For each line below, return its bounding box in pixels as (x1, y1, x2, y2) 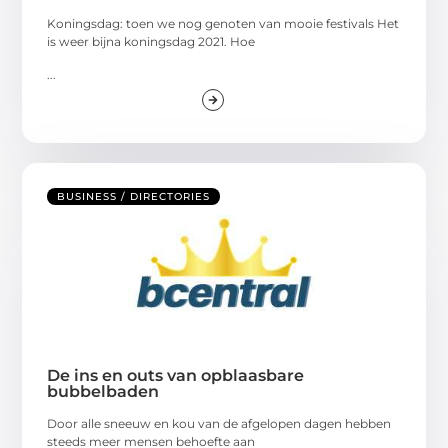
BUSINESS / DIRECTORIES (57, 190, 211, 204)
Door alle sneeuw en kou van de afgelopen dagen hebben (47, 416, 392, 432)
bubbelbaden (47, 382, 160, 402)
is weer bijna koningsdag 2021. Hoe (47, 34, 256, 50)
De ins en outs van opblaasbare (47, 366, 305, 386)
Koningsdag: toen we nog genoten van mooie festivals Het (47, 16, 400, 32)
